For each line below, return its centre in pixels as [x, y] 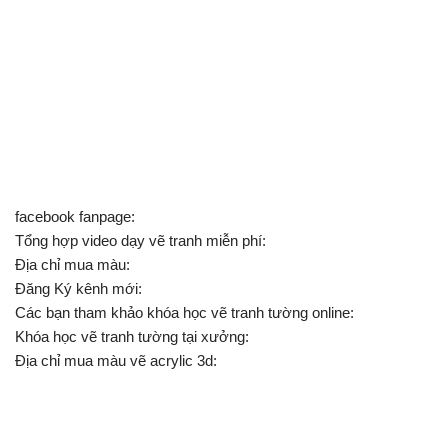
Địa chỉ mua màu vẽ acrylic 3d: [116, 360]
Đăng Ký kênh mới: [78, 288]
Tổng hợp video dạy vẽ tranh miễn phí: [140, 240]
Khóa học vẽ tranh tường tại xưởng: [132, 336]
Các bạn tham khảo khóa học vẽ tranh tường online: [184, 312]
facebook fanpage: [75, 216]
